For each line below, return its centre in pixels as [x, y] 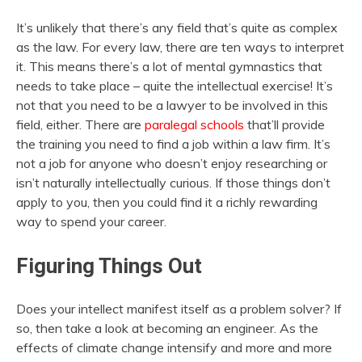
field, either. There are [80, 124]
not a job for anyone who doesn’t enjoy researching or [172, 163]
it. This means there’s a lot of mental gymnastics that [169, 66]
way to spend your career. [91, 221]
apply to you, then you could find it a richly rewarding [167, 202]
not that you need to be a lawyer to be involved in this [172, 105]
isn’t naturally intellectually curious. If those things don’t [173, 182]
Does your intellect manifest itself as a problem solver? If [179, 309]
